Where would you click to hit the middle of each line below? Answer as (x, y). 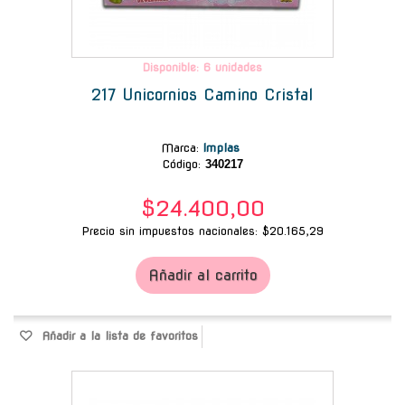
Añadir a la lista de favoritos (118, 335)
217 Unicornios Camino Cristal (202, 94)
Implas (223, 147)
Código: (181, 164)
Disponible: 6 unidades (202, 67)
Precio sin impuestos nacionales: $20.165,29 (202, 231)
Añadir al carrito (202, 275)
